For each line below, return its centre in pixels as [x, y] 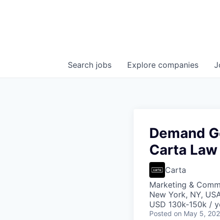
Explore [143, 65]
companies [178, 65]
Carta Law [183, 150]
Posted [161, 213]
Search [82, 65]
